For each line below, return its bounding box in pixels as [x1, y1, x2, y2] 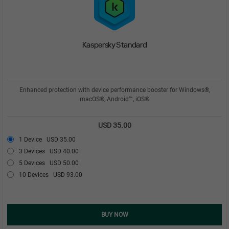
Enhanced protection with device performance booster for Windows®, [19, 86, 210, 94]
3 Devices [19, 147, 50, 155]
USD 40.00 [50, 147, 79, 155]
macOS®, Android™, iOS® [80, 95, 149, 103]
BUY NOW [101, 211, 128, 218]
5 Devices [19, 159, 50, 167]
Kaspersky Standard [82, 40, 147, 50]
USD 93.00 [53, 171, 82, 178]
